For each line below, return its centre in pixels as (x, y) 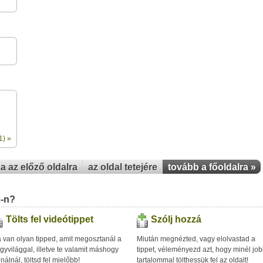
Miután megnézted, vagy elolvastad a (196, 239)
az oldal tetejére (123, 167)
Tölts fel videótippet (50, 219)
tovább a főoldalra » (212, 167)
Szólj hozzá (176, 219)
